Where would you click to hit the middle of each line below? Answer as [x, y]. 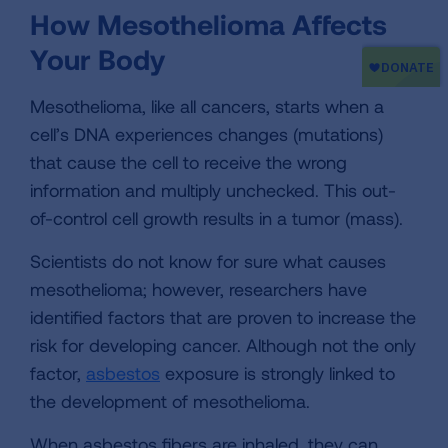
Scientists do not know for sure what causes [208, 261]
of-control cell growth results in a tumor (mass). [216, 218]
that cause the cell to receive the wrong [188, 162]
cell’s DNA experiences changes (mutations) [206, 134]
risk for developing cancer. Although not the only [223, 345]
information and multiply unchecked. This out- [213, 190]
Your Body [97, 59]
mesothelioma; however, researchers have [198, 289]
